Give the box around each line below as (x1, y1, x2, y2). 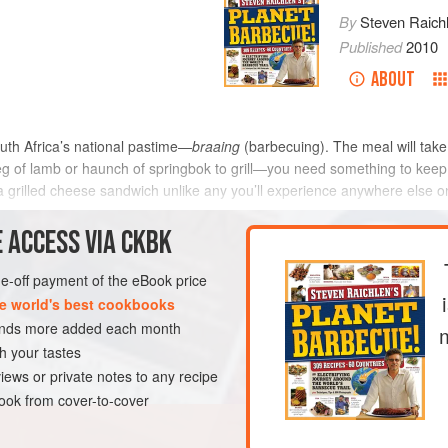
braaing (192, 136, 240, 157)
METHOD (224, 242, 286, 272)
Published (338, 36, 406, 58)
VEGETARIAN (16, 320, 85, 341)
